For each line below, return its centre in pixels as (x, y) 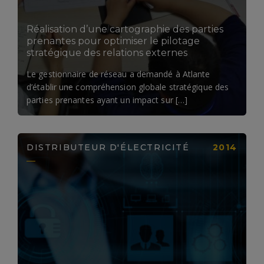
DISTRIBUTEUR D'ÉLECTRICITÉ (108, 147)
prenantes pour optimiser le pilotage (113, 41)
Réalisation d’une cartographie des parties (125, 29)
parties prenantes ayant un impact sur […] (107, 100)
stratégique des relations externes (107, 52)
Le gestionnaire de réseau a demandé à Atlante (118, 74)
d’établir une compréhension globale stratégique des (128, 87)
